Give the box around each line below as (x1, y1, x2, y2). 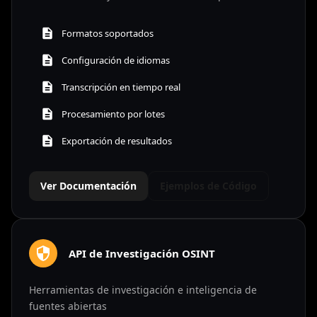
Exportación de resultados (62, 134, 172, 147)
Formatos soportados (62, 26, 154, 40)
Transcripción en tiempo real (62, 80, 180, 93)
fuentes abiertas (29, 299, 107, 313)
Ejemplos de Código (160, 178, 257, 192)
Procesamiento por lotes (62, 107, 165, 120)
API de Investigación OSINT (69, 246, 215, 260)
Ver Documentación (40, 178, 137, 192)
